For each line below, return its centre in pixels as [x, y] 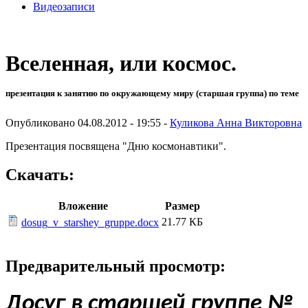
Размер [182, 206]
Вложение [83, 206]
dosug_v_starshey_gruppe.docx [90, 223]
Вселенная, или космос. [121, 64]
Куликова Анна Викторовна [236, 122]
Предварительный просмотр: [115, 266]
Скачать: [40, 175]
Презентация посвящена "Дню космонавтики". [116, 146]
